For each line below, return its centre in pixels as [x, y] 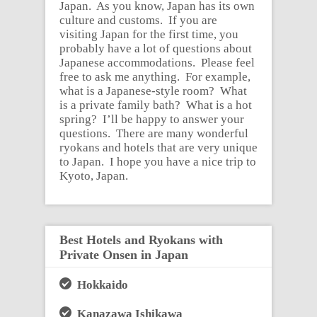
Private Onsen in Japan [124, 254]
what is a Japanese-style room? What [153, 91]
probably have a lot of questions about [156, 48]
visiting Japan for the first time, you [149, 34]
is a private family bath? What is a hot [156, 105]
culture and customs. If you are [138, 20]
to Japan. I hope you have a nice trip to [158, 161]
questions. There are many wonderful [154, 133]
